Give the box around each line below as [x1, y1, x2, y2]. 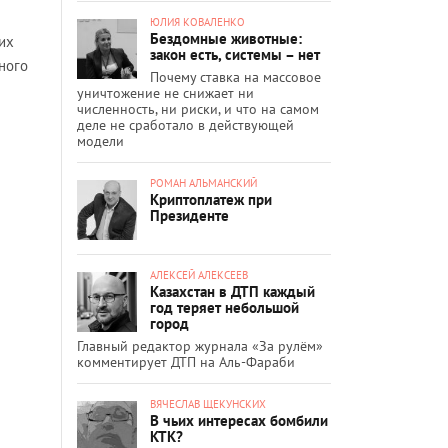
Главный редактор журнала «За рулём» [77, 336, 323, 355]
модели [77, 131, 124, 150]
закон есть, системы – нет [150, 44, 320, 64]
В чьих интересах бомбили [150, 410, 328, 430]
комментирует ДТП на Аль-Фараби [77, 352, 295, 371]
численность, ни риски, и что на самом [77, 99, 319, 118]
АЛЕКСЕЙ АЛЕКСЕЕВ [150, 267, 248, 282]
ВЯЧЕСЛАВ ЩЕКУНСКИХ [150, 396, 266, 411]
